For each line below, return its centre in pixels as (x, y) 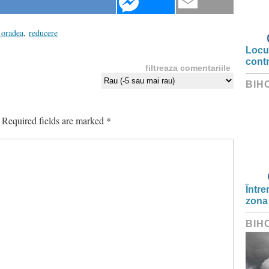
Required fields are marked (54, 120)
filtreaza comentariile (188, 68)
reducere (43, 32)
